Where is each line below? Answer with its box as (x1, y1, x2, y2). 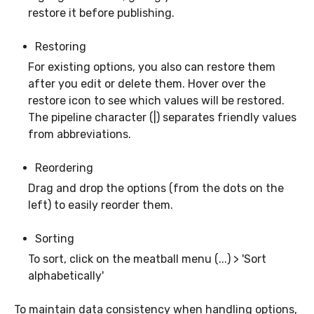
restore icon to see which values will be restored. (28, 94, 285, 108)
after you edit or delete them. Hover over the (28, 77, 266, 91)
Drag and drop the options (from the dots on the (28, 182, 284, 196)
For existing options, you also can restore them (28, 60, 275, 74)
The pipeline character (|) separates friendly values (28, 111, 296, 125)
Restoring (35, 40, 86, 54)
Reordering (35, 161, 93, 175)
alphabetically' (28, 269, 104, 283)
